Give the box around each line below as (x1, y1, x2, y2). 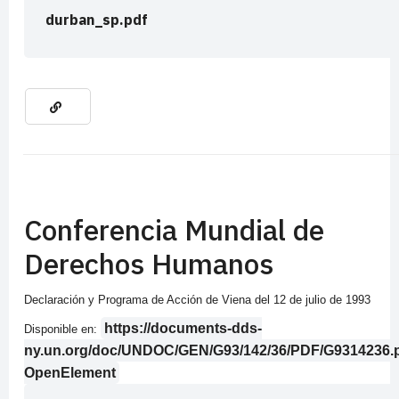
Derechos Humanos (24, 245, 273, 283)
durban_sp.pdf (45, 11, 148, 29)
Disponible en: (24, 322, 101, 337)
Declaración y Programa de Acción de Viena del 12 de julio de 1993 (24, 293, 370, 307)
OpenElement (24, 365, 116, 381)
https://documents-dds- (104, 321, 262, 337)
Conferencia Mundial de (24, 211, 324, 249)
